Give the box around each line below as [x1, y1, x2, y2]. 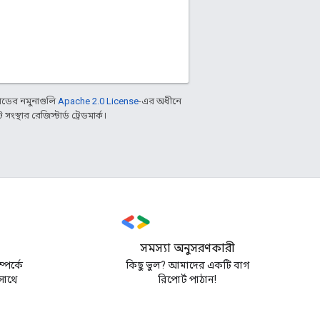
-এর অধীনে [139, 95, 181, 106]
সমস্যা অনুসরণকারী [140, 241, 234, 256]
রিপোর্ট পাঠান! [158, 274, 216, 285]
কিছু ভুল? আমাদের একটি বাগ [125, 259, 249, 271]
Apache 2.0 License [58, 95, 139, 106]
